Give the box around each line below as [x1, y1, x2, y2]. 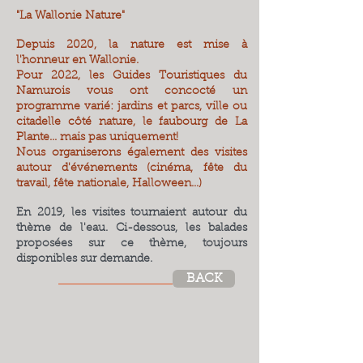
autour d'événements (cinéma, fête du [16, 163, 247, 174]
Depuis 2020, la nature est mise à [16, 40, 247, 51]
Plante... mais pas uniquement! [16, 132, 178, 143]
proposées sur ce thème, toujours [16, 238, 247, 250]
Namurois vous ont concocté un [16, 86, 247, 97]
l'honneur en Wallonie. [16, 55, 139, 66]
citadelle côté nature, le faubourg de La [16, 117, 247, 128]
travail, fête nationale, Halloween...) [16, 178, 202, 190]
